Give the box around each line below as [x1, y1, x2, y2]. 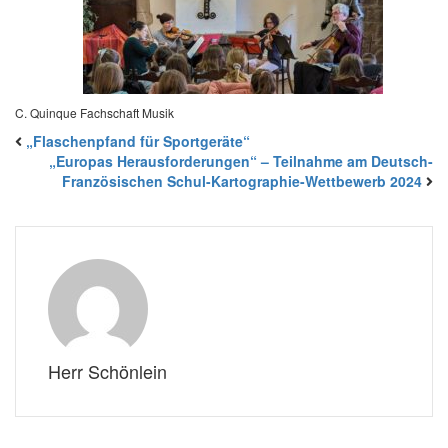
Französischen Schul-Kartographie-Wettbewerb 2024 [62, 170, 422, 191]
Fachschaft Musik [77, 103, 174, 121]
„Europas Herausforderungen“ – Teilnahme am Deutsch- [49, 150, 433, 171]
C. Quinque [15, 103, 77, 121]
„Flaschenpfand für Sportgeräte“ [26, 130, 250, 151]
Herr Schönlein [48, 357, 167, 384]
